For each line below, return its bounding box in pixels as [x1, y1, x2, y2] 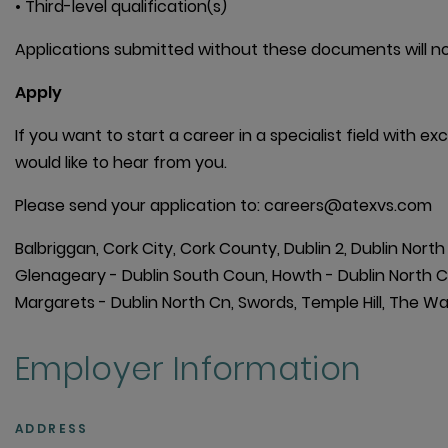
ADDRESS [15, 420, 89, 438]
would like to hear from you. [15, 151, 227, 175]
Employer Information [15, 346, 362, 392]
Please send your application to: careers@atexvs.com [15, 194, 432, 218]
